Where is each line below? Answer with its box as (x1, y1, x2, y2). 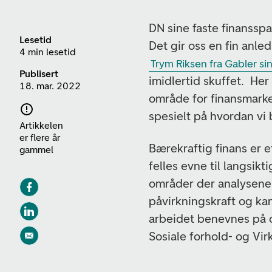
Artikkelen (19, 119, 63, 131)
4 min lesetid (19, 46, 76, 58)
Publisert (19, 68, 58, 80)
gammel (19, 143, 53, 155)
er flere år (19, 131, 60, 143)
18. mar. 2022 (19, 80, 81, 92)
